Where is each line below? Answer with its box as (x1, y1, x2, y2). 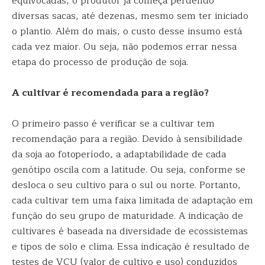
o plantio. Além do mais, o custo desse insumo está (12, 24, 242, 39)
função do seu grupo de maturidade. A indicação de (12, 208, 243, 224)
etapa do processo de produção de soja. (12, 54, 188, 70)
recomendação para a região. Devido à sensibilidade (12, 131, 243, 147)
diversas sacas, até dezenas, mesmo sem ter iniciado (12, 8, 248, 24)
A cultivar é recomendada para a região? (12, 85, 209, 101)
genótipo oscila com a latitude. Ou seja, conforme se (12, 162, 245, 177)
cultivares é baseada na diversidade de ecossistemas (12, 224, 248, 239)
